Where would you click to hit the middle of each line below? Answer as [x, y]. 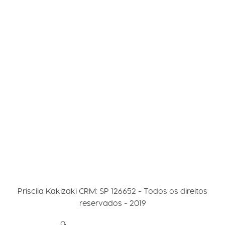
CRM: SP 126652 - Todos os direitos [142, 191]
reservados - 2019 [113, 203]
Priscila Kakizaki [47, 191]
